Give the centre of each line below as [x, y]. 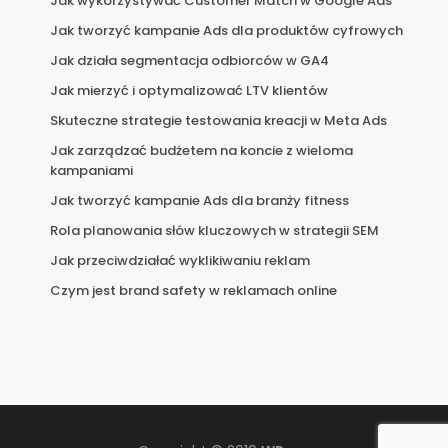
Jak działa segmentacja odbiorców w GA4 [189, 60]
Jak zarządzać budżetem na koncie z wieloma [201, 150]
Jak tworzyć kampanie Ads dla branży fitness [199, 200]
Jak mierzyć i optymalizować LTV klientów [189, 90]
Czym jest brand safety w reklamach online [193, 290]
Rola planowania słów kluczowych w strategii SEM [214, 230]
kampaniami [91, 170]
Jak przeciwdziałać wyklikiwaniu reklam [180, 260]
